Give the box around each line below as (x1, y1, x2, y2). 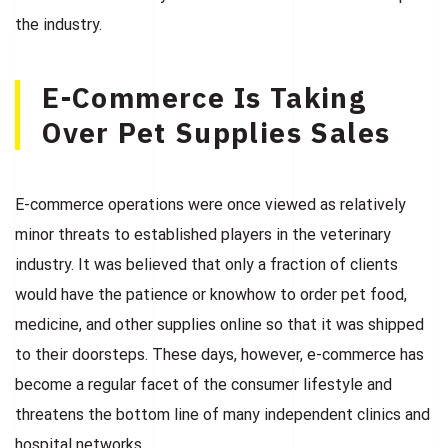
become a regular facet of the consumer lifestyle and (15, 374, 392, 394)
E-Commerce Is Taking (42, 78, 367, 116)
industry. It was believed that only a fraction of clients (15, 254, 398, 274)
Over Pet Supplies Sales (42, 113, 391, 151)
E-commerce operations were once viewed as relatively (15, 194, 406, 214)
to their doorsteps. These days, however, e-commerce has (15, 344, 424, 364)
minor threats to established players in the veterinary (15, 224, 391, 244)
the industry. (15, 14, 102, 34)
